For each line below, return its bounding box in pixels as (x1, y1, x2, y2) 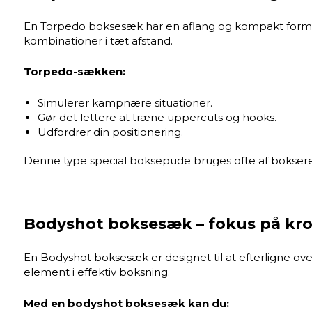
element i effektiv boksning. (23, 265, 170, 279)
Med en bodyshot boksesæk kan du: (23, 296, 229, 310)
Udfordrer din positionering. (37, 125, 183, 139)
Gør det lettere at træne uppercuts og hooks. (37, 110, 276, 124)
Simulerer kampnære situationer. (37, 95, 212, 109)
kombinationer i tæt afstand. (23, 33, 173, 47)
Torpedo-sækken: (23, 65, 125, 79)
